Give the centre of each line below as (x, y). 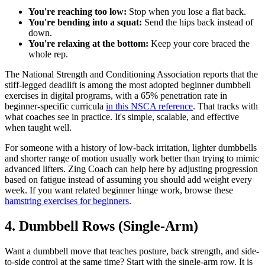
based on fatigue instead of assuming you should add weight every (128, 179)
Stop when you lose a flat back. (186, 11)
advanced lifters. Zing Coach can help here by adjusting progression (131, 169)
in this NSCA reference (149, 106)
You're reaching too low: (77, 11)
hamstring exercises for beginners (67, 201)
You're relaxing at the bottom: (88, 43)
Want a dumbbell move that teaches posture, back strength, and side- (132, 251)
